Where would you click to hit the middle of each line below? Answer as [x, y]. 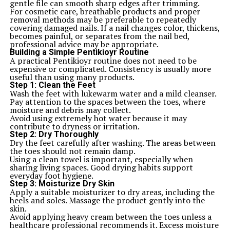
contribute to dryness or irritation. [74, 126]
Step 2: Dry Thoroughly [54, 134]
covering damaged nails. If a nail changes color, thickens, [114, 28]
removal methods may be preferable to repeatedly [103, 20]
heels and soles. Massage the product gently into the [107, 200]
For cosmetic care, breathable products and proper [105, 11]
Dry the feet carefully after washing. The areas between [112, 143]
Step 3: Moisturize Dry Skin [62, 184]
